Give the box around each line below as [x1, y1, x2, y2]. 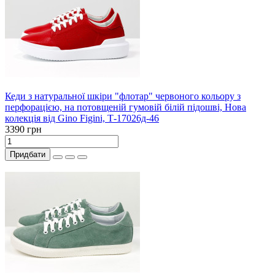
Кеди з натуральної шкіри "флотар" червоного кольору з [5, 91, 241, 102]
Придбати [10, 150, 45, 160]
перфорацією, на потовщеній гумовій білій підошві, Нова [5, 102, 246, 113]
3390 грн [5, 124, 42, 135]
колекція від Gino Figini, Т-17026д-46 [5, 113, 159, 124]
